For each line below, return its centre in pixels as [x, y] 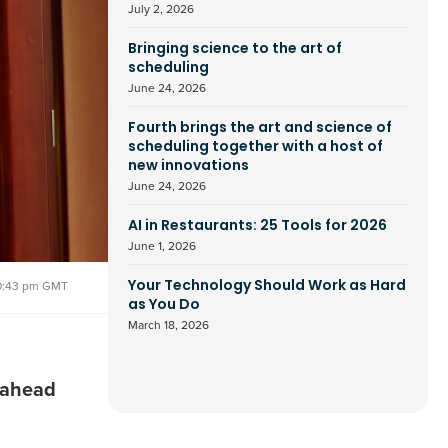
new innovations [188, 166]
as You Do [164, 305]
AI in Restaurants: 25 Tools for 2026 [257, 226]
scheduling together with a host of [255, 147]
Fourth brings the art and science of [260, 128]
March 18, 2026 [168, 325]
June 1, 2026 [162, 246]
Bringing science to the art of [235, 49]
